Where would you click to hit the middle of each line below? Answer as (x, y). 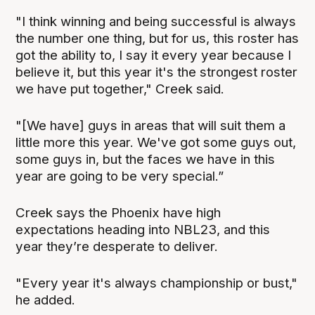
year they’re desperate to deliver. (117, 246)
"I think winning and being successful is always (156, 21)
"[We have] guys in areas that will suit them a (151, 125)
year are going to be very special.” (120, 176)
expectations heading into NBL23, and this (143, 229)
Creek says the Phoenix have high (118, 212)
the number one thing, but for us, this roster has (157, 38)
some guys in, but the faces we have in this (146, 159)
